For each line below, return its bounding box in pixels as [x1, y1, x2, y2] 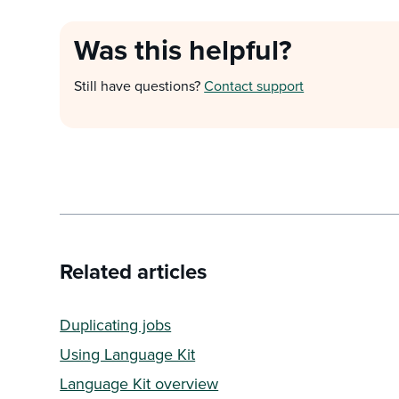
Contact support [204, 76, 305, 95]
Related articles [60, 256, 208, 287]
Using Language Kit [60, 343, 196, 365]
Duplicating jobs [60, 313, 172, 336]
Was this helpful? [74, 28, 293, 70]
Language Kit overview [60, 372, 219, 395]
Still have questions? [74, 76, 205, 95]
